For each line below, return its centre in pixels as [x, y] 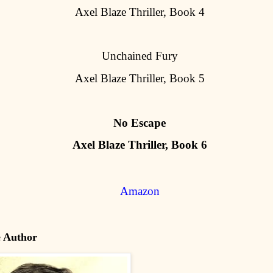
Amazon [140, 191]
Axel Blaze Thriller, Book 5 [140, 78]
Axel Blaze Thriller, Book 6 [140, 144]
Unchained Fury [140, 56]
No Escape [140, 122]
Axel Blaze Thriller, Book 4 [140, 12]
